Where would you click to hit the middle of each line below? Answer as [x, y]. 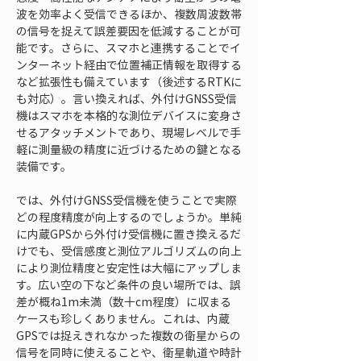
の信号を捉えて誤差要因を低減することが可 [129, 31]
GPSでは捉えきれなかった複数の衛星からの [129, 335]
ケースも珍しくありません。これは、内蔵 [123, 318]
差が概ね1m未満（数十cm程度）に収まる [124, 301]
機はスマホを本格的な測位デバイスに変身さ [129, 115]
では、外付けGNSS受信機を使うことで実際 [127, 200]
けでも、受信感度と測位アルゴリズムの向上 [129, 251]
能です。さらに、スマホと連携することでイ [129, 48]
